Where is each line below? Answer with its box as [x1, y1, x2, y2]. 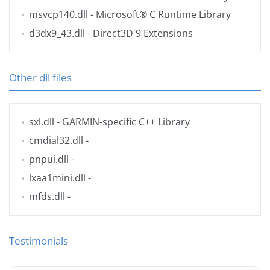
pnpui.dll [29, 152, 69, 166]
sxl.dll [29, 115, 54, 129]
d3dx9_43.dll [29, 27, 85, 40]
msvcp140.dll [29, 8, 88, 22]
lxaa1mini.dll [29, 171, 86, 185]
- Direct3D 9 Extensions [85, 27, 193, 40]
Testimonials [9, 234, 68, 248]
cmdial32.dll [29, 134, 83, 148]
